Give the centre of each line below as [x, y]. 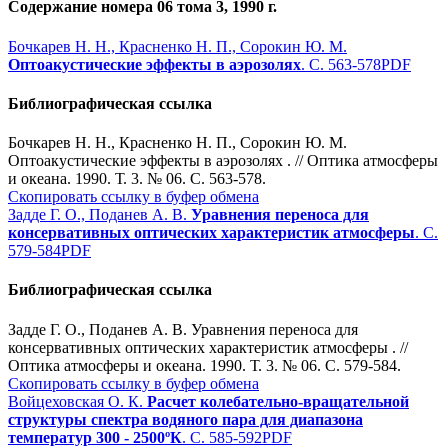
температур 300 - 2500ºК [95, 437]
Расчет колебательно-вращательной [278, 401]
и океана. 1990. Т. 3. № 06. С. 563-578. [137, 179]
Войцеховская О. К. [77, 401]
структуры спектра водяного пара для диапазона [185, 419]
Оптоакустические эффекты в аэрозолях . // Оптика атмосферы [223, 161]
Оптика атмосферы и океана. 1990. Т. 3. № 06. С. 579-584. [204, 365]
